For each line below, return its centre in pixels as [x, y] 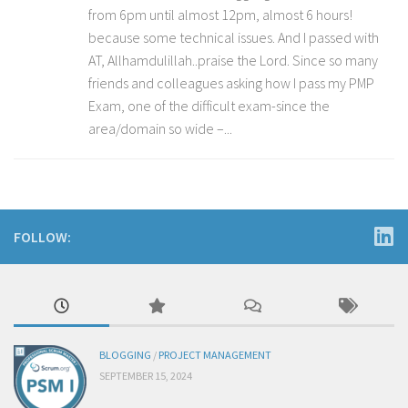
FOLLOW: [42, 236]
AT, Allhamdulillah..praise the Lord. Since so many [233, 60]
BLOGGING [125, 354]
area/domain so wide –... [160, 128]
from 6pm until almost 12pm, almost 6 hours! [220, 14]
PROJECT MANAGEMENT [215, 354]
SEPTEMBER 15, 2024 [146, 375]
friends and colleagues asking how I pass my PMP [231, 82]
